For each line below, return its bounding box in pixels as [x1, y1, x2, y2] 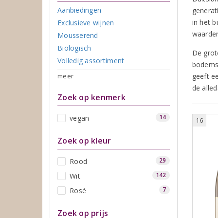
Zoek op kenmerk [57, 91, 126, 103]
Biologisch [57, 43, 91, 53]
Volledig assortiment [57, 55, 125, 65]
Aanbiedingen [57, 5, 102, 15]
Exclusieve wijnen [57, 18, 114, 27]
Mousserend [57, 30, 98, 40]
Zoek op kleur [57, 135, 111, 146]
